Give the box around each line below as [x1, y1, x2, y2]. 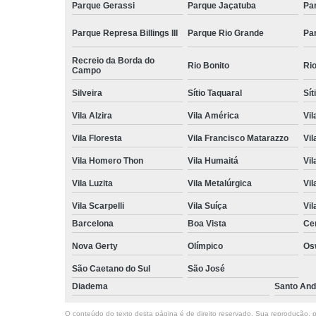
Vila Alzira [72, 110, 112, 121]
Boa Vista [187, 218, 226, 229]
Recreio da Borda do [72, 55, 154, 66]
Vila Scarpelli [72, 200, 124, 211]
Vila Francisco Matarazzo [187, 133, 288, 143]
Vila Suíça [187, 200, 227, 211]
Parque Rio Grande [187, 28, 264, 38]
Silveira [72, 87, 102, 98]
